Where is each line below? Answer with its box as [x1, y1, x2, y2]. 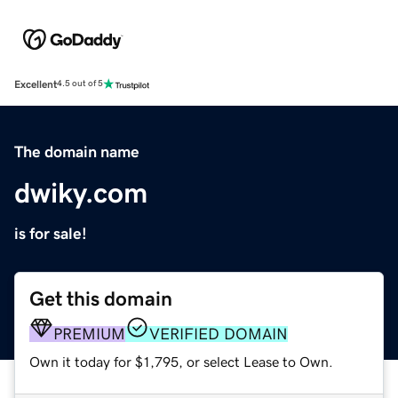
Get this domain [29, 288, 172, 309]
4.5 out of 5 [57, 79, 103, 89]
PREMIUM [53, 325, 125, 342]
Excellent [14, 78, 57, 90]
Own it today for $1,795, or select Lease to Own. [29, 354, 333, 369]
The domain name [14, 143, 139, 160]
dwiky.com [14, 178, 147, 207]
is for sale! [14, 225, 87, 242]
